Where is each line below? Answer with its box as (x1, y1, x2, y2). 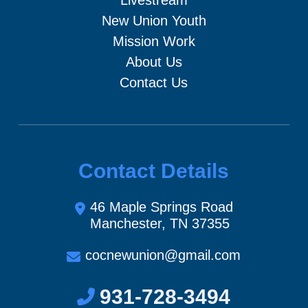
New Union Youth (101, 12, 206, 28)
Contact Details (78, 159, 230, 182)
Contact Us (120, 74, 188, 90)
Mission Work (112, 33, 195, 49)
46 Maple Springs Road (89, 199, 233, 214)
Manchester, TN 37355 (89, 215, 230, 231)
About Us (125, 54, 182, 69)
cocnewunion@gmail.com (85, 247, 241, 263)
